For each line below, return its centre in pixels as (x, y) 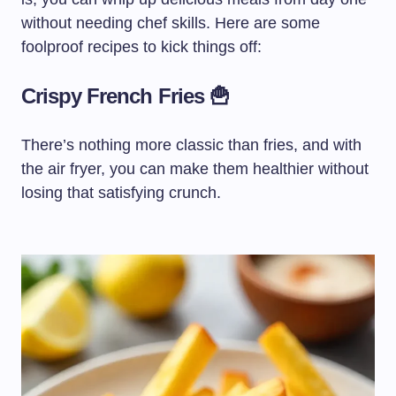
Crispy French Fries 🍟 (126, 95)
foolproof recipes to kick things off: (141, 46)
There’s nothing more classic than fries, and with (191, 145)
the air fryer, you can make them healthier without (195, 168)
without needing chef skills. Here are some (171, 23)
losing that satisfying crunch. (121, 192)
